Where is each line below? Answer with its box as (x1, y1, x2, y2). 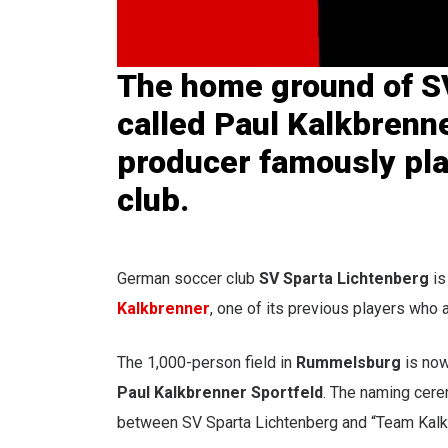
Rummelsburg (296, 352, 401, 372)
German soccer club (117, 268, 259, 288)
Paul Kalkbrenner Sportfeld (117, 382, 323, 402)
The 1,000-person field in (117, 352, 296, 372)
